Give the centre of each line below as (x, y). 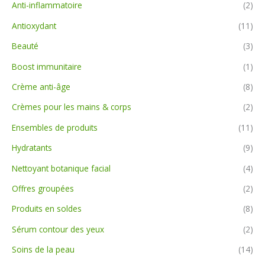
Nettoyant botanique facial (61, 168)
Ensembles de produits (55, 127)
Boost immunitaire (47, 66)
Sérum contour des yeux (58, 229)
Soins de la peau (43, 250)
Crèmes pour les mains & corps (72, 107)
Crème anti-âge (41, 87)
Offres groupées (43, 189)
